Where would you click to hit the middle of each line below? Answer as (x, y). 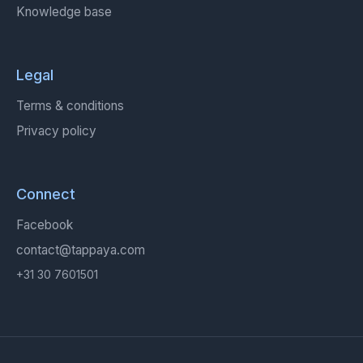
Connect (46, 194)
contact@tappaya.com (81, 250)
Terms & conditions (70, 106)
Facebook (45, 225)
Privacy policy (56, 131)
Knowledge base (64, 12)
